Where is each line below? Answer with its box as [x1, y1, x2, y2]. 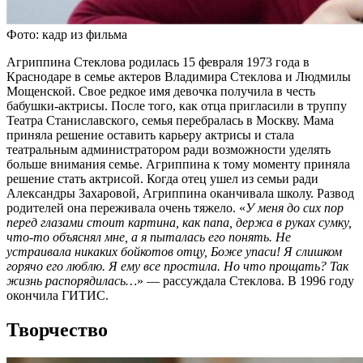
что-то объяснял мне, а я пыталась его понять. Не [6, 229, 291, 244]
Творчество [6, 318, 108, 340]
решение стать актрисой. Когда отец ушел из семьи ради [6, 171, 318, 186]
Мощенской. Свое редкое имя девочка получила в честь [6, 83, 315, 98]
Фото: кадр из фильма [6, 27, 127, 41]
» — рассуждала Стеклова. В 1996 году [137, 273, 354, 288]
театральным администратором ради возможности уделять [6, 142, 331, 156]
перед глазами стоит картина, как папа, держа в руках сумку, [6, 215, 352, 229]
